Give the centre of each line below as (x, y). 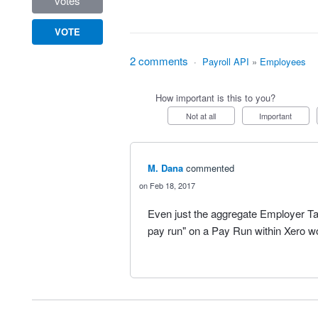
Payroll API (225, 62)
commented (210, 168)
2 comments (159, 61)
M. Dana (165, 168)
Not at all (204, 116)
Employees (283, 62)
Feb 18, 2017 (172, 186)
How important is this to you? (215, 98)
